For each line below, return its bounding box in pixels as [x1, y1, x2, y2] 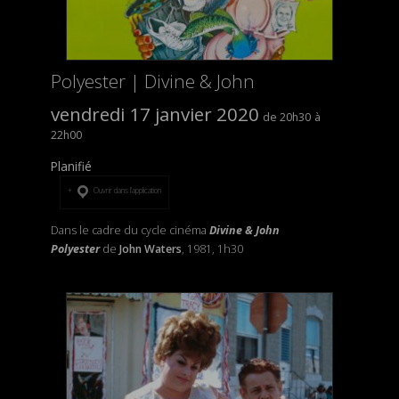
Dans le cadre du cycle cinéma [50, 222, 209, 238]
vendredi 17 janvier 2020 [50, 101, 259, 126]
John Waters [118, 240, 182, 256]
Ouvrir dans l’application [92, 185, 161, 196]
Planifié [50, 157, 92, 175]
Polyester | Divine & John [50, 68, 255, 94]
